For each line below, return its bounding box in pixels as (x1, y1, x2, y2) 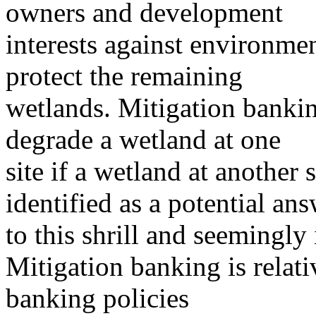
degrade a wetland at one (6, 124, 281, 155)
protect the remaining (6, 61, 243, 92)
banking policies (6, 283, 189, 314)
